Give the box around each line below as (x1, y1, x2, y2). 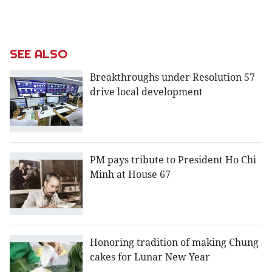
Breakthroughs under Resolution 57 (90, 70, 255, 84)
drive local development (90, 85, 203, 98)
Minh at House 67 (90, 168, 171, 182)
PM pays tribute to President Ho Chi (90, 153, 256, 167)
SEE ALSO (10, 46, 67, 62)
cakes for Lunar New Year (90, 250, 210, 264)
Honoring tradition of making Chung (90, 236, 259, 250)
